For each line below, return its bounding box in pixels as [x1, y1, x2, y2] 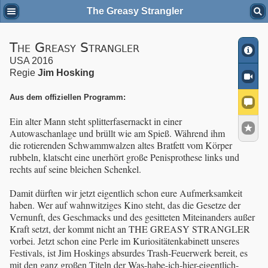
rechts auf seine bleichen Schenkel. [10, 163, 141, 176]
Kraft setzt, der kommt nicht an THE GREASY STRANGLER [10, 223, 250, 236]
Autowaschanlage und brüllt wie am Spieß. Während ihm [10, 127, 225, 140]
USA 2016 [10, 56, 53, 66]
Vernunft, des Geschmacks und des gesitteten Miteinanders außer [10, 211, 255, 224]
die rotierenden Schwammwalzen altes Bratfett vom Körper [10, 139, 232, 152]
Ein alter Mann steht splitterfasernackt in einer [10, 115, 182, 128]
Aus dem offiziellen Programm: [10, 93, 126, 102]
